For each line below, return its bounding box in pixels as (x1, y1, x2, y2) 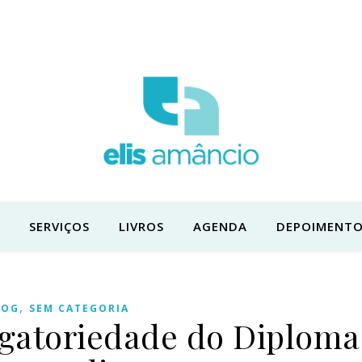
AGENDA (192, 218, 247, 234)
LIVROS (118, 218, 164, 234)
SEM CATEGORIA (28, 301, 129, 315)
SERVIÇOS (28, 218, 90, 234)
